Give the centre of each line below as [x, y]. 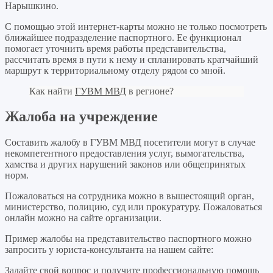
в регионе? [150, 91]
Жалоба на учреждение [81, 117]
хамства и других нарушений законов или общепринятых [125, 165]
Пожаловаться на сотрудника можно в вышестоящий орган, [129, 196]
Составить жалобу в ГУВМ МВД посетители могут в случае [130, 143]
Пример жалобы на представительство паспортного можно [128, 239]
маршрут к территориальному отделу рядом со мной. [115, 70]
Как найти [52, 91]
